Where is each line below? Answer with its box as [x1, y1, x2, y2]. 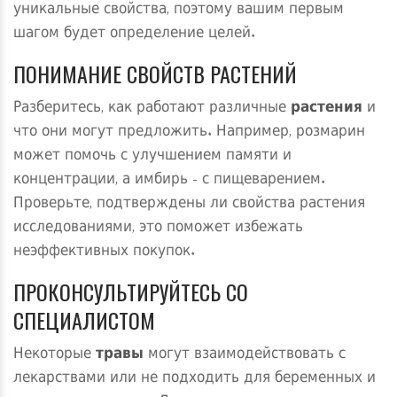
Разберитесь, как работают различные [13, 95, 291, 122]
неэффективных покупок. [13, 238, 195, 266]
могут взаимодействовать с [144, 341, 346, 369]
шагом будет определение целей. [13, 20, 255, 48]
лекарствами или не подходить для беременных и [13, 365, 376, 393]
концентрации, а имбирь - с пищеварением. [13, 167, 325, 194]
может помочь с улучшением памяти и [13, 143, 292, 170]
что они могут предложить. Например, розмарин [13, 119, 365, 146]
